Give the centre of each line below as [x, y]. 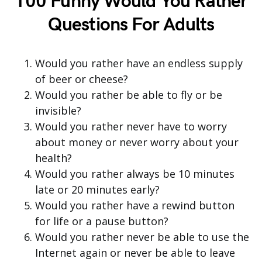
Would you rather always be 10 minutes [135, 174]
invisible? [58, 111]
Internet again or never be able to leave [135, 253]
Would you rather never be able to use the [142, 237]
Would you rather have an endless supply [139, 63]
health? [54, 158]
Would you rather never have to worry [131, 127]
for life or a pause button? [102, 221]
